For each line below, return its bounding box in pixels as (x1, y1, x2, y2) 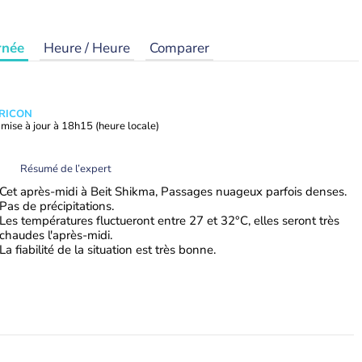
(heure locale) (95, 119, 159, 133)
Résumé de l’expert (20, 161, 112, 176)
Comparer (149, 39, 209, 57)
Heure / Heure (44, 39, 130, 57)
